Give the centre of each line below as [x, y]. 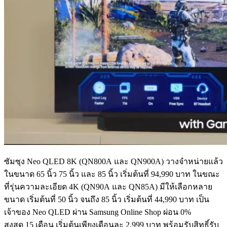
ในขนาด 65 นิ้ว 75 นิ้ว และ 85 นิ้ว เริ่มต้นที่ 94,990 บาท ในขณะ [112, 174]
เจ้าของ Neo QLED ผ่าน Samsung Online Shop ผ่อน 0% [98, 212]
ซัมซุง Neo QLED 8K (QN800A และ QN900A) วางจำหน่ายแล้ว [113, 162]
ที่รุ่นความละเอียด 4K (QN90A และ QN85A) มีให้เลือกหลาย [108, 187]
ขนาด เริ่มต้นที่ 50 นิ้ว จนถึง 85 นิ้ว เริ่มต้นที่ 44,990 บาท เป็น [107, 200]
